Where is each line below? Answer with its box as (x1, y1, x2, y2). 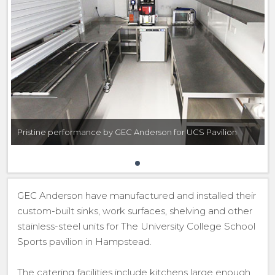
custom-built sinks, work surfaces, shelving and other (17, 205, 252, 217)
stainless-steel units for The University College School (17, 220, 255, 232)
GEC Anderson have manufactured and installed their (17, 190, 256, 201)
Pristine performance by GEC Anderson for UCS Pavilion (17, 127, 237, 137)
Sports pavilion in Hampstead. (17, 236, 152, 247)
